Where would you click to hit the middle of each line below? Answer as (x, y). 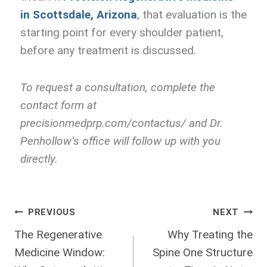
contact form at (58, 105)
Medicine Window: (60, 253)
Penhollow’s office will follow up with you (120, 141)
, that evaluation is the (192, 15)
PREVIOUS (52, 212)
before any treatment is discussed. (108, 51)
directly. (39, 159)
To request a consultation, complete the (118, 88)
